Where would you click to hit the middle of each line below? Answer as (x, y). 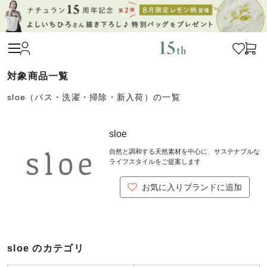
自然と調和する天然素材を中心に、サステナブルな (184, 151)
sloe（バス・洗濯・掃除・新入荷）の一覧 (94, 97)
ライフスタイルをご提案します (155, 161)
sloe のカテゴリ (46, 248)
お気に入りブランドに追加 (192, 187)
